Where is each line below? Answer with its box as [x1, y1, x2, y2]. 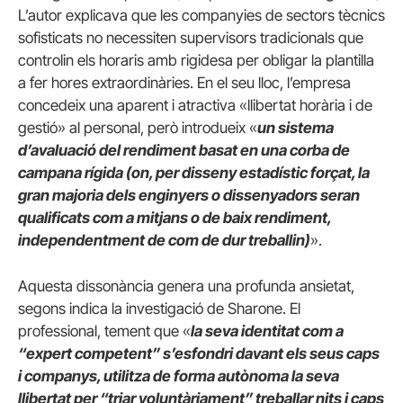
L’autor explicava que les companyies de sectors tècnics [18, 6, 385, 25]
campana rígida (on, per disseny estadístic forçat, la [18, 164, 370, 183]
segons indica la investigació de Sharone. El [18, 300, 300, 318]
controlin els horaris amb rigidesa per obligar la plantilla [18, 51, 374, 70]
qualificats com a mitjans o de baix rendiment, [18, 209, 331, 228]
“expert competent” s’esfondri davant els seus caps [18, 345, 380, 363]
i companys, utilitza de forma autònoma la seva [18, 367, 339, 386]
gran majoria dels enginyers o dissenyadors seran [18, 186, 360, 205]
